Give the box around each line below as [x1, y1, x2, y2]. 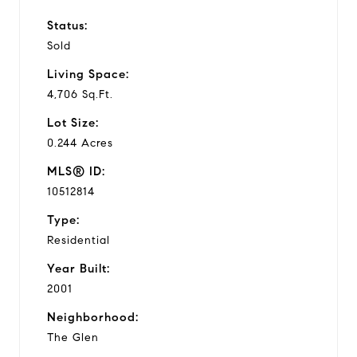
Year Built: [47, 261, 110, 276]
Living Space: [47, 66, 129, 81]
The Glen [47, 330, 99, 344]
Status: [47, 18, 88, 33]
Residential [47, 233, 110, 247]
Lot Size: [47, 115, 99, 130]
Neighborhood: [47, 309, 139, 324]
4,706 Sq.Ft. [47, 87, 113, 101]
